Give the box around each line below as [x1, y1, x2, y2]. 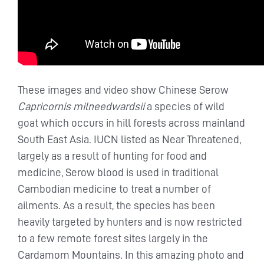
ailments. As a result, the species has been [18, 200, 215, 212]
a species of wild [147, 101, 225, 113]
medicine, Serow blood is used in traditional [18, 167, 219, 179]
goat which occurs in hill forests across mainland [18, 117, 245, 129]
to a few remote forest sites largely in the [18, 233, 208, 245]
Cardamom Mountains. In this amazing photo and [18, 249, 244, 261]
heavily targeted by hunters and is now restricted [18, 216, 242, 228]
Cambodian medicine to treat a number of [18, 183, 211, 195]
